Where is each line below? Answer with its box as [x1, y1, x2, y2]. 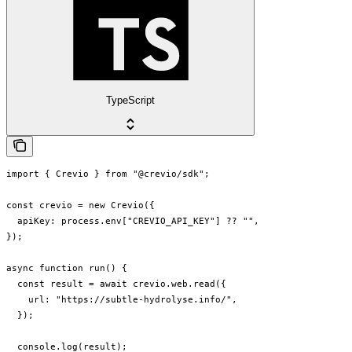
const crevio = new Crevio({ [6, 200, 155, 211]
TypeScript [106, 94, 155, 107]
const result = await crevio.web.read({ [6, 278, 226, 290]
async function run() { [6, 262, 127, 274]
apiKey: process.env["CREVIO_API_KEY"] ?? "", [6, 215, 259, 227]
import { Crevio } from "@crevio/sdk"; [6, 168, 210, 180]
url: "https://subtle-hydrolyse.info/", [6, 294, 237, 306]
